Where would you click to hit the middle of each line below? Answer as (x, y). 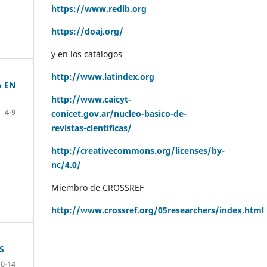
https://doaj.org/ (87, 31)
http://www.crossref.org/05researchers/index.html (158, 210)
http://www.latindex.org (103, 76)
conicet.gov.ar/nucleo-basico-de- (119, 113)
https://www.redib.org (99, 8)
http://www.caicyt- (91, 99)
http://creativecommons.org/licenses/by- (138, 150)
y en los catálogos (87, 54)
